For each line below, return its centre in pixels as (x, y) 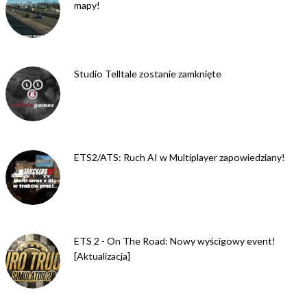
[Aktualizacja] (102, 256)
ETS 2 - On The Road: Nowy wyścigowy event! (175, 241)
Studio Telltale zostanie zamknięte (148, 73)
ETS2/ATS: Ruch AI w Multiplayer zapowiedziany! (180, 158)
